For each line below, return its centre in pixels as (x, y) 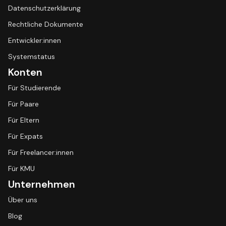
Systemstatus (32, 56)
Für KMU (21, 168)
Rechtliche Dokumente (46, 24)
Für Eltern (24, 120)
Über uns (23, 200)
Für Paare (23, 104)
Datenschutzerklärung (44, 8)
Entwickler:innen (35, 40)
